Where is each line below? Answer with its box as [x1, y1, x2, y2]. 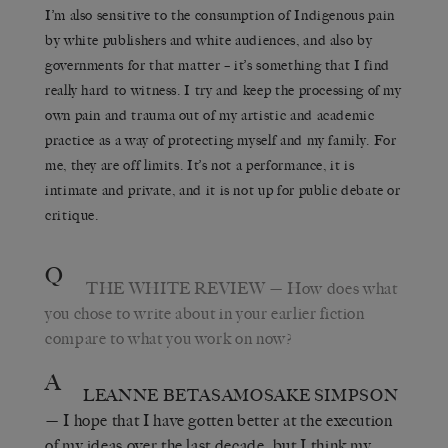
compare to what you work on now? [45, 328, 293, 348]
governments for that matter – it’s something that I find [45, 56, 390, 74]
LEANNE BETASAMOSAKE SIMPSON [83, 385, 399, 405]
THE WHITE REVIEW [86, 278, 266, 298]
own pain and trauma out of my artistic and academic [45, 106, 375, 124]
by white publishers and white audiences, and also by [45, 31, 373, 49]
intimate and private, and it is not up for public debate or [45, 181, 401, 199]
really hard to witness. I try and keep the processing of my [45, 81, 402, 99]
